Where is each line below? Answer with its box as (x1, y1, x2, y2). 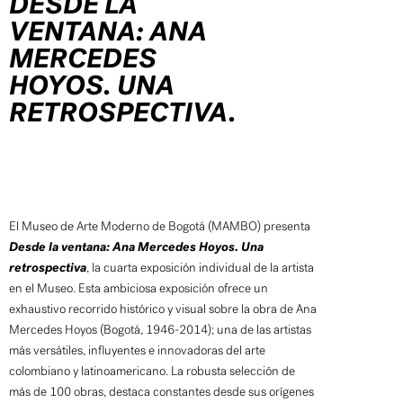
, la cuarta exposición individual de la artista (86, 259, 314, 275)
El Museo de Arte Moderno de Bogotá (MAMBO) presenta (9, 218, 310, 234)
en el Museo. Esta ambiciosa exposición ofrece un (9, 280, 268, 296)
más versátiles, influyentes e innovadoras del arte (9, 342, 265, 358)
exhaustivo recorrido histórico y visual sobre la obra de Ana (9, 300, 317, 317)
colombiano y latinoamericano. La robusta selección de (9, 363, 295, 379)
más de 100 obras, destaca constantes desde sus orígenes (9, 383, 314, 399)
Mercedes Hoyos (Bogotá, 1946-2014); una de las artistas (9, 321, 311, 337)
